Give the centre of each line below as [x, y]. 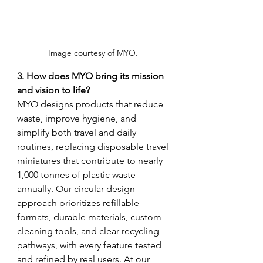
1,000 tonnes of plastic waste [77, 174]
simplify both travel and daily [78, 132]
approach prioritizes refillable [79, 203]
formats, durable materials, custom [90, 217]
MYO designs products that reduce [91, 104]
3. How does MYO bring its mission [92, 76]
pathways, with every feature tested [90, 245]
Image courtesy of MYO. [94, 53]
